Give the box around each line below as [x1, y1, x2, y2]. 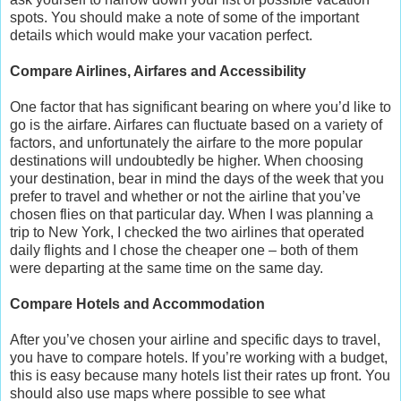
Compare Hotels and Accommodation [10, 295, 269, 311]
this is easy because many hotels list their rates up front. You [10, 367, 390, 383]
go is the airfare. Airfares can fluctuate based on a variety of [10, 116, 382, 132]
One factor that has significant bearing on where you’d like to [10, 98, 391, 115]
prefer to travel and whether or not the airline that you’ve [10, 188, 361, 204]
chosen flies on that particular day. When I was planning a [10, 206, 373, 222]
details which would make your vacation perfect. [10, 27, 312, 43]
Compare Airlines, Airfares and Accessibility [10, 63, 310, 79]
